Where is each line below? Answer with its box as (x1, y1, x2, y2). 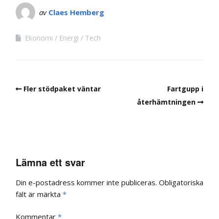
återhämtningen (137, 97, 196, 107)
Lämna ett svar (16, 155, 85, 169)
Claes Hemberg (48, 7, 104, 17)
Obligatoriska (159, 177, 203, 187)
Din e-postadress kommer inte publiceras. (16, 177, 157, 187)
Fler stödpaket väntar (23, 84, 101, 93)
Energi (59, 33, 79, 43)
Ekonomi (25, 33, 53, 43)
